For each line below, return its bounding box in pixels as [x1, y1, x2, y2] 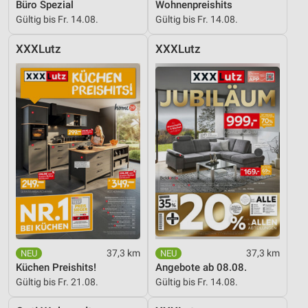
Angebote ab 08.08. [155, 261, 247, 274]
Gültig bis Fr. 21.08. [16, 276, 98, 288]
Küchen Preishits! [16, 261, 96, 274]
